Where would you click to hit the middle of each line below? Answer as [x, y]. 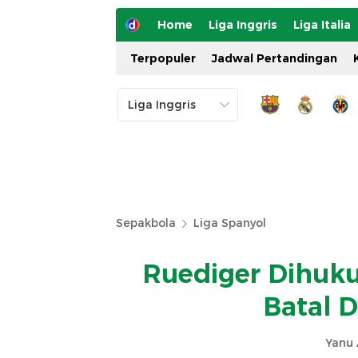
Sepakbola [146, 223]
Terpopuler [163, 58]
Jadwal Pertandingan [274, 58]
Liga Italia [322, 25]
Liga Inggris [243, 25]
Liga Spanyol [230, 223]
